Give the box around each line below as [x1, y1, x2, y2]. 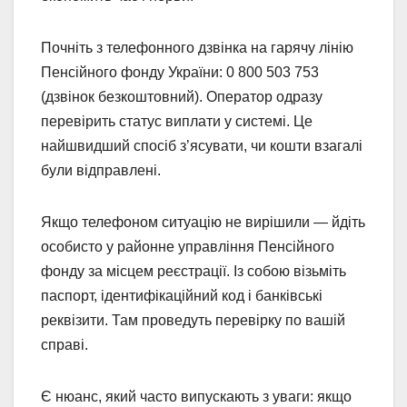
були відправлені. [41, 162, 161, 178]
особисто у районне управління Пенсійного [41, 238, 334, 254]
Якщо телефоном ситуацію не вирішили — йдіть [41, 213, 365, 230]
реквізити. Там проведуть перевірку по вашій [41, 312, 345, 328]
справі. [41, 336, 88, 352]
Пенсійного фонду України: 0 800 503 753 [41, 64, 319, 80]
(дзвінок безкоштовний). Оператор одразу [41, 88, 323, 104]
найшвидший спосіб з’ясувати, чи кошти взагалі [41, 137, 362, 154]
